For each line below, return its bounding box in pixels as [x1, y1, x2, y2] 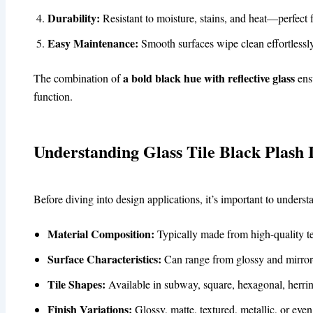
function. [34, 89, 73, 104]
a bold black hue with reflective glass [123, 70, 295, 87]
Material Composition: [48, 226, 154, 242]
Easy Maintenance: [48, 35, 138, 52]
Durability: [48, 10, 100, 27]
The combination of [34, 71, 123, 86]
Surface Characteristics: [48, 251, 161, 268]
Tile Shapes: [48, 276, 105, 293]
